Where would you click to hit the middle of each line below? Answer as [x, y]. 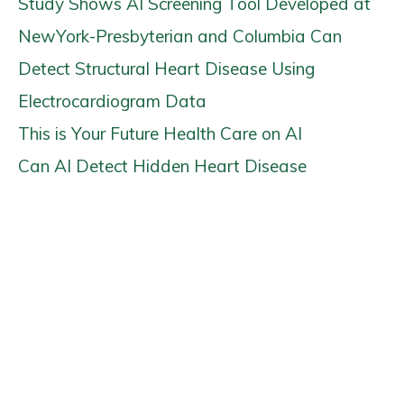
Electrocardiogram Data [112, 101]
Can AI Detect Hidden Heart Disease [162, 166]
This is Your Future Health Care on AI [160, 133]
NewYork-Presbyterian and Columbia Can [180, 36]
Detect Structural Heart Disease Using [166, 69]
